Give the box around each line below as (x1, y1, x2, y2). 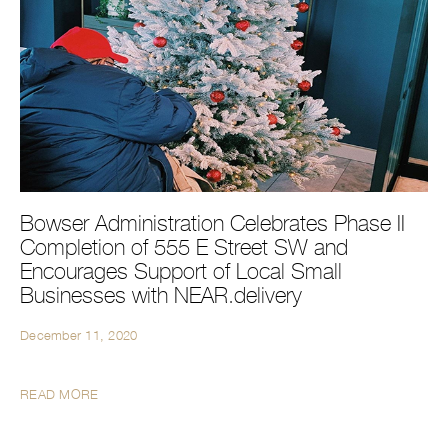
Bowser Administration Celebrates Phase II (20, 210, 405, 236)
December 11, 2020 (20, 326, 138, 343)
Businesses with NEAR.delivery (20, 282, 302, 308)
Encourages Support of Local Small (20, 258, 342, 284)
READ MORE (20, 385, 99, 402)
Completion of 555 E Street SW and (20, 234, 348, 260)
